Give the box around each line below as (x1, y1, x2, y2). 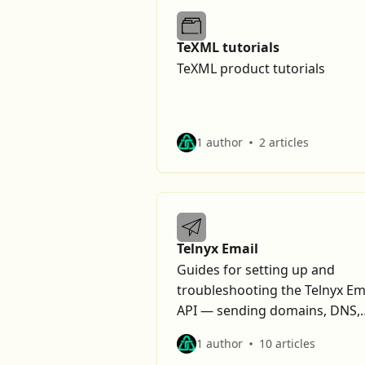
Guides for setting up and (177, 261, 335, 279)
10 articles (259, 336, 315, 351)
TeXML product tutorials (177, 59, 325, 77)
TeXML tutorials (177, 38, 279, 56)
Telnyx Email (177, 240, 258, 257)
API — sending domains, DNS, (177, 301, 360, 319)
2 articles (259, 134, 309, 150)
